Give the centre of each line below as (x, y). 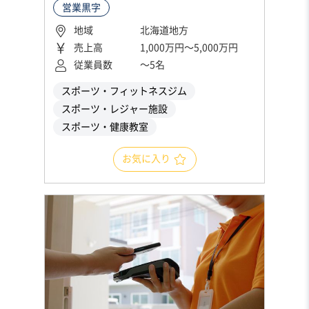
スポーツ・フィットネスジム (124, 91)
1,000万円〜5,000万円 (189, 48)
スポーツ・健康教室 (105, 127)
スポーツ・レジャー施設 (114, 109)
